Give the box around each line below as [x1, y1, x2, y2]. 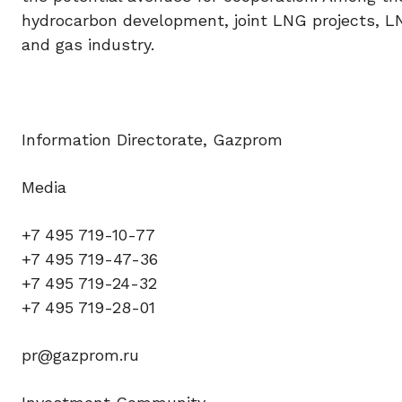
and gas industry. [22, 35, 154, 54]
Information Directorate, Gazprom [22, 130, 283, 149]
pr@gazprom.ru [22, 345, 139, 364]
